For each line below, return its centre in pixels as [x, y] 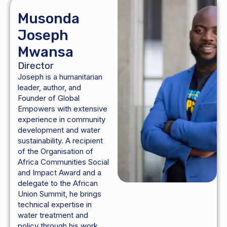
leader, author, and [49, 88]
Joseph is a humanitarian [60, 77]
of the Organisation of [55, 152]
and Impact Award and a [60, 173]
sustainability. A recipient [60, 141]
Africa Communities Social [63, 162]
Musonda [49, 19]
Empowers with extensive [63, 109]
